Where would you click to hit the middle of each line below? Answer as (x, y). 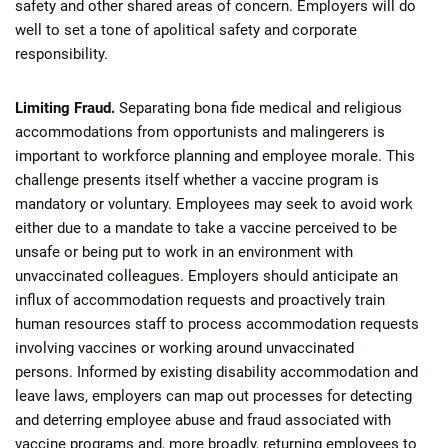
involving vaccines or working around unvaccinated (184, 348)
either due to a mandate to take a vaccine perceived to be (206, 228)
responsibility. (63, 54)
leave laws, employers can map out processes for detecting (213, 396)
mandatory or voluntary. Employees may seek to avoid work (214, 204)
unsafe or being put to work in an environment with (184, 252)
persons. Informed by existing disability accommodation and (216, 372)
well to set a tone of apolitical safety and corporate (186, 30)
